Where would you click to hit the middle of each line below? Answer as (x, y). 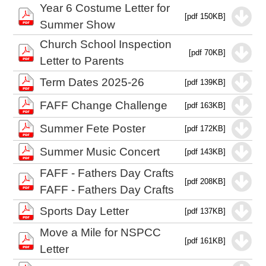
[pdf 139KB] (205, 82)
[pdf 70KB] (208, 53)
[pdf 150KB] (205, 16)
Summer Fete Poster (93, 129)
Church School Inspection (106, 44)
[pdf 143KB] (205, 152)
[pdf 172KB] (205, 129)
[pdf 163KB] (205, 105)
